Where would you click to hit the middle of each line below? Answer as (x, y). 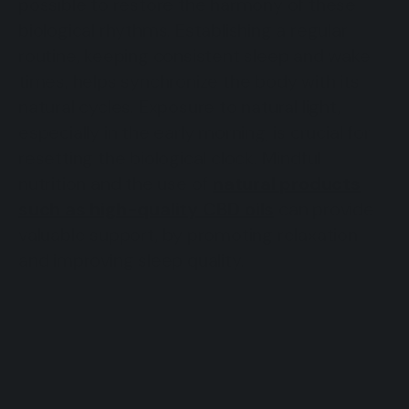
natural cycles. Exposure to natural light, (180, 106)
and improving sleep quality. (131, 260)
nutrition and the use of (116, 183)
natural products (287, 183)
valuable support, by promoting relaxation (188, 234)
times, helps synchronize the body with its (189, 81)
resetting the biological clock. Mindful (170, 157)
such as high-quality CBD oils (147, 209)
